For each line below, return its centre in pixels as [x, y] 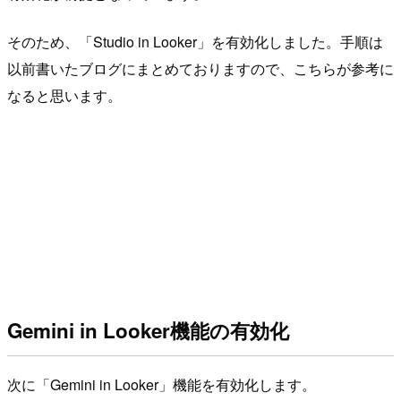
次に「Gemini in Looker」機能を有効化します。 [162, 385]
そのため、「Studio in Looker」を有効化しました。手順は [195, 42]
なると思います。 [64, 96]
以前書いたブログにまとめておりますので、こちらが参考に [200, 69]
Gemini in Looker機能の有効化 [148, 330]
